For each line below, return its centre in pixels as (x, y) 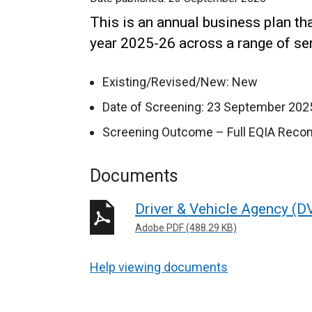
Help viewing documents (159, 267)
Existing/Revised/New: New (180, 82)
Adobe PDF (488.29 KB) (186, 228)
